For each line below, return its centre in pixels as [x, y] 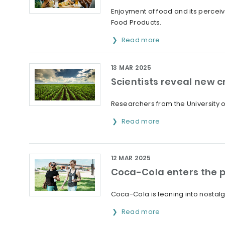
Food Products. [136, 22]
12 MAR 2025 [131, 158]
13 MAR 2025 [131, 68]
